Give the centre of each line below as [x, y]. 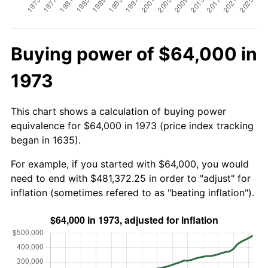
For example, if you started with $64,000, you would [130, 164]
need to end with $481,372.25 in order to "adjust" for [131, 178]
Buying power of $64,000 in [134, 54]
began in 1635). [46, 140]
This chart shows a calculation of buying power [118, 111]
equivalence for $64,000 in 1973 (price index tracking [132, 125]
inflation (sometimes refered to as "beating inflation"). [133, 192]
